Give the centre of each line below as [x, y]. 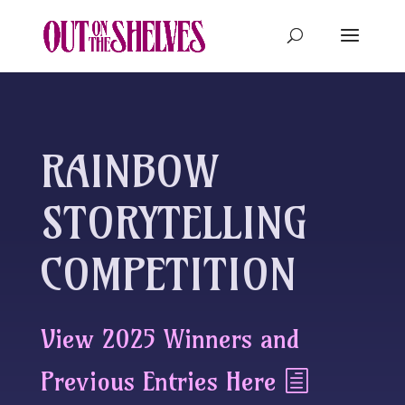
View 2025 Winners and [170, 338]
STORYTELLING [173, 223]
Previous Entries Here [158, 381]
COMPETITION [175, 275]
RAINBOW [129, 172]
